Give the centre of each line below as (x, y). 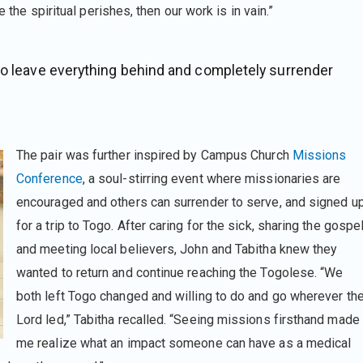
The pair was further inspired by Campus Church (154, 155)
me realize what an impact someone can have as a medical (184, 343)
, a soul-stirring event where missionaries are (211, 178)
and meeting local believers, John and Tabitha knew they (177, 249)
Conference (49, 178)
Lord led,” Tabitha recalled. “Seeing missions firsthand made (188, 319)
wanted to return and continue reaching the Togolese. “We (180, 272)
